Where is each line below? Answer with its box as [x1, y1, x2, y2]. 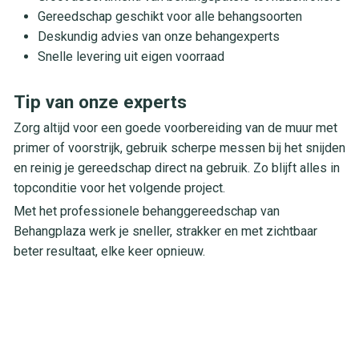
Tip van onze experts [13, 91, 187, 113]
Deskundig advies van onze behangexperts [37, 29, 280, 44]
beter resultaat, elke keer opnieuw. [13, 243, 205, 259]
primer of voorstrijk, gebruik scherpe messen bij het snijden [13, 139, 345, 155]
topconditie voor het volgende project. [13, 179, 225, 196]
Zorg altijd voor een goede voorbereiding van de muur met [13, 119, 337, 135]
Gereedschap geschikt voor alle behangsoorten [37, 9, 302, 24]
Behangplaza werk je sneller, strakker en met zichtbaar [13, 223, 317, 239]
